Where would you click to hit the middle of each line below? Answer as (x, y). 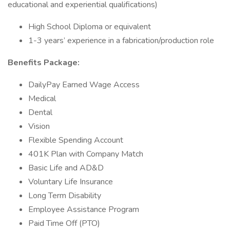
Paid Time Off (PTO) (64, 223)
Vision (39, 126)
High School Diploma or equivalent (90, 27)
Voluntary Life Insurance (71, 182)
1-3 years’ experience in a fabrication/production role (121, 41)
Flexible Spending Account (76, 140)
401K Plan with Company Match (86, 154)
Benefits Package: (44, 63)
